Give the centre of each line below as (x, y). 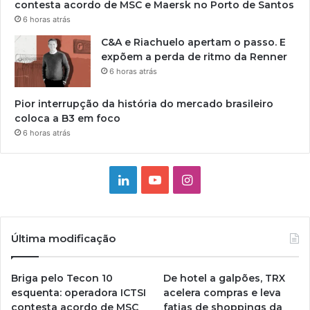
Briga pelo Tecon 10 (62, 278)
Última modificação (63, 238)
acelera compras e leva (222, 292)
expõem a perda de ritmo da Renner (194, 56)
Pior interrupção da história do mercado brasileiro (144, 103)
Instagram (221, 179)
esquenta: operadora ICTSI (79, 292)
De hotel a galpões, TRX (225, 278)
